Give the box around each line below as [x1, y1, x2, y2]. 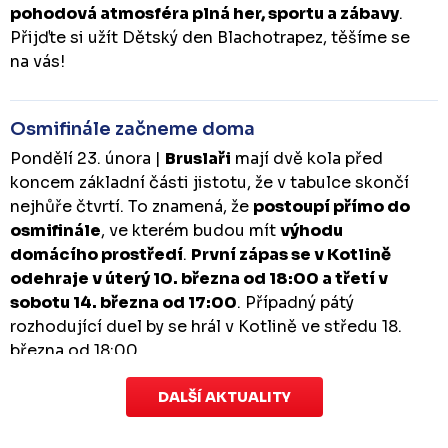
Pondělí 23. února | [10, 148, 165, 169]
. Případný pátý [237, 292, 354, 313]
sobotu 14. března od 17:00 [10, 292, 237, 313]
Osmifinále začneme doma [10, 118, 255, 140]
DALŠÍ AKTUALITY [157, 388, 291, 406]
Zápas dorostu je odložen [10, 407, 245, 429]
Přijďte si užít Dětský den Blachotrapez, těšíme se [10, 27, 410, 48]
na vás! [10, 51, 65, 72]
